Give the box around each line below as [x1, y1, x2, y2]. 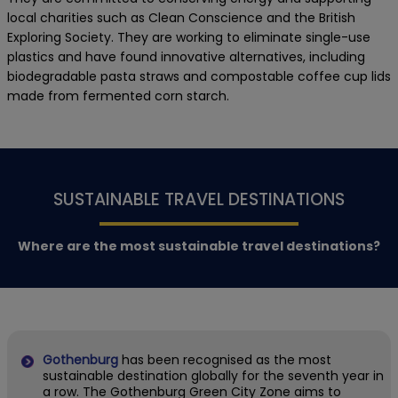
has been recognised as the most [122, 351, 331, 370]
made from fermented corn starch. [7, 86, 229, 105]
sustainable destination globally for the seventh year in [43, 367, 384, 386]
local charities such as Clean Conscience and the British [7, 8, 355, 27]
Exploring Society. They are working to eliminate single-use [7, 28, 370, 46]
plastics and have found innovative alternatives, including [7, 47, 365, 66]
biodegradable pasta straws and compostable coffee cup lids [7, 67, 391, 85]
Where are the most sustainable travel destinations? [18, 237, 380, 256]
